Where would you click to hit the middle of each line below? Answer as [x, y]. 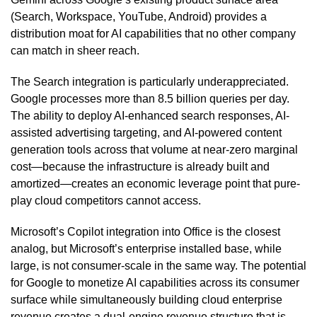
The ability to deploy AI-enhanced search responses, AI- [150, 115]
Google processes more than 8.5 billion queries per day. [150, 98]
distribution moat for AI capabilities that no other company [153, 33]
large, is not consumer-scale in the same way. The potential [158, 265]
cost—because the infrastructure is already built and [140, 166]
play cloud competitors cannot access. [106, 200]
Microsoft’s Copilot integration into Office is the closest [145, 231]
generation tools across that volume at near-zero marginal [154, 149]
